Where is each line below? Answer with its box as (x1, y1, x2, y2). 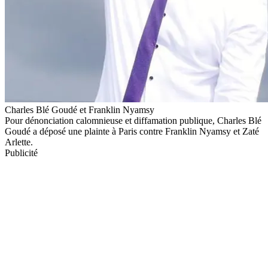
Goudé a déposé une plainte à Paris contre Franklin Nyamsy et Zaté (5, 126, 259, 136)
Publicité (5, 147, 38, 158)
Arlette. (5, 136, 33, 147)
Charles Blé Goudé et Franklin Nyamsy (5, 104, 154, 115)
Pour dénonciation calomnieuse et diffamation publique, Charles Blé (5, 115, 261, 126)
